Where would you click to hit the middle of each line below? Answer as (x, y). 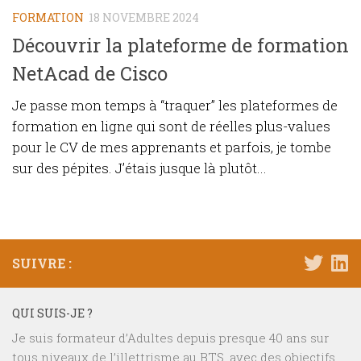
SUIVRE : (42, 263)
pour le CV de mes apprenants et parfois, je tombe (172, 147)
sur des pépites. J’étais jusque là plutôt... (139, 168)
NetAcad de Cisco (90, 73)
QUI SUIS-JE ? (52, 313)
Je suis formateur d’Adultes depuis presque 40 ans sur (170, 338)
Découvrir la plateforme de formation (180, 45)
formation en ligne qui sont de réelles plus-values (171, 127)
